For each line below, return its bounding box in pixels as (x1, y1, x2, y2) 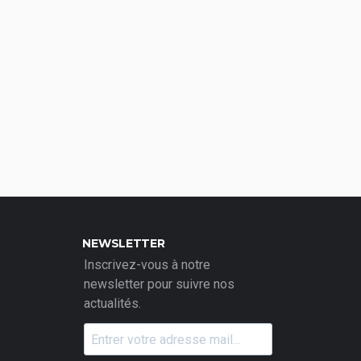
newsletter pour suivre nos (83, 276, 234, 292)
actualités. (83, 296, 141, 311)
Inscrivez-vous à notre (83, 257, 210, 272)
